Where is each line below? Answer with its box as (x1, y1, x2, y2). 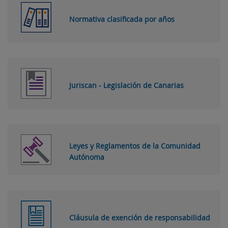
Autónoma (69, 152, 104, 162)
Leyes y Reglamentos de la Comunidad (69, 140, 201, 151)
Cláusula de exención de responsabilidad (69, 212, 210, 222)
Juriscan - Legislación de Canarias (69, 80, 184, 90)
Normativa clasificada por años (69, 14, 175, 24)
